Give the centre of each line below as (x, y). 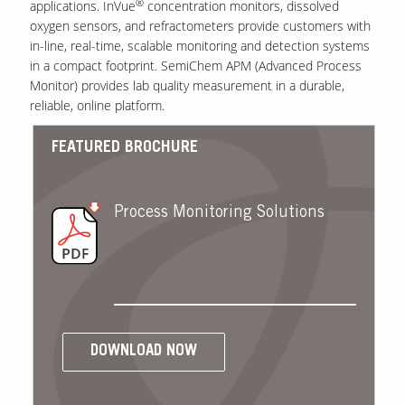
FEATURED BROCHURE (124, 149)
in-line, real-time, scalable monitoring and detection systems (199, 46)
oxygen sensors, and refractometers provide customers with (200, 26)
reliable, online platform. (97, 106)
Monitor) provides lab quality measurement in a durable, (187, 86)
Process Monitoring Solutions (219, 214)
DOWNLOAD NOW (143, 353)
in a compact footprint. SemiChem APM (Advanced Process (195, 66)
